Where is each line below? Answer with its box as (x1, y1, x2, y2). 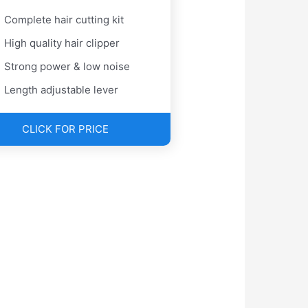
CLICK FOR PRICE (21, 122, 109, 136)
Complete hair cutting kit (4, 13, 124, 27)
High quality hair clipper (4, 36, 120, 50)
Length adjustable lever (4, 83, 119, 97)
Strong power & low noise (4, 60, 131, 74)
